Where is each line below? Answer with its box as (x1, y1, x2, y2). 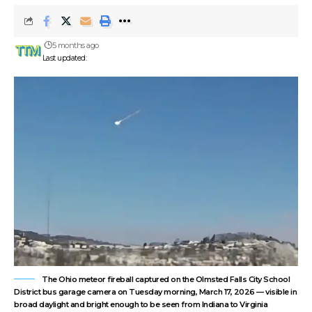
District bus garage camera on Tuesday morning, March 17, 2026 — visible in (14, 286, 297, 297)
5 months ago (52, 40, 99, 50)
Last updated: (42, 52, 87, 63)
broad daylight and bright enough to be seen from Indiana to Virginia (14, 299, 267, 309)
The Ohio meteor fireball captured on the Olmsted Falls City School (42, 274, 290, 284)
